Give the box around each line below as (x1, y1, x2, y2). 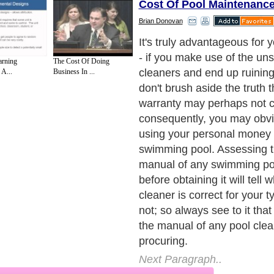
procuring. (138, 234, 188, 247)
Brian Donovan (138, 17, 183, 24)
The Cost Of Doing (53, 57, 109, 66)
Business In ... (53, 67, 95, 76)
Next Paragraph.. (138, 253, 222, 265)
